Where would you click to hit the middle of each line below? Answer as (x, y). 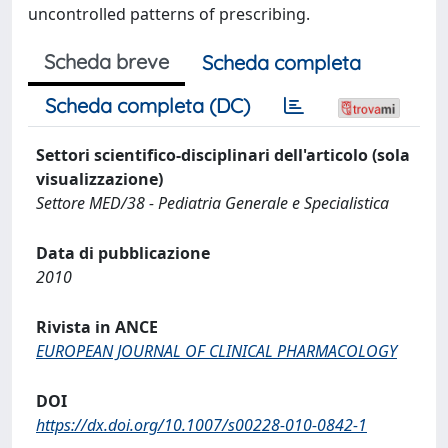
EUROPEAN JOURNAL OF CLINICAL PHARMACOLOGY (216, 351)
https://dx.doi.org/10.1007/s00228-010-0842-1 (201, 425)
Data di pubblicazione (123, 253)
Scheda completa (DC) (147, 105)
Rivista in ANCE (97, 327)
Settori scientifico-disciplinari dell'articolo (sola (223, 155)
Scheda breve (106, 61)
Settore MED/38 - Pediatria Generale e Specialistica (212, 203)
